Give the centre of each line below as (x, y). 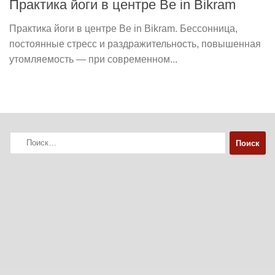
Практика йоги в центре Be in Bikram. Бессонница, (123, 29)
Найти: (23, 138)
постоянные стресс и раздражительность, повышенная (135, 44)
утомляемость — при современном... (93, 60)
